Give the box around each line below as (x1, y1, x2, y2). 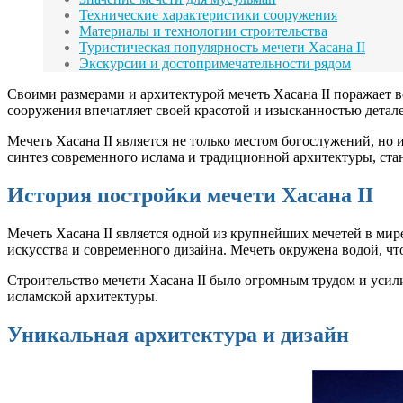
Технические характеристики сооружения (79, 7, 337, 23)
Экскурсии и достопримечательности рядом (79, 56, 351, 72)
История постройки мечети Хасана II (7, 184, 373, 208)
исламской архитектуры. (7, 289, 158, 305)
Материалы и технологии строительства (79, 23, 327, 40)
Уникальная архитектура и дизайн (7, 322, 349, 346)
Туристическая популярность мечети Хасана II (79, 40, 365, 56)
